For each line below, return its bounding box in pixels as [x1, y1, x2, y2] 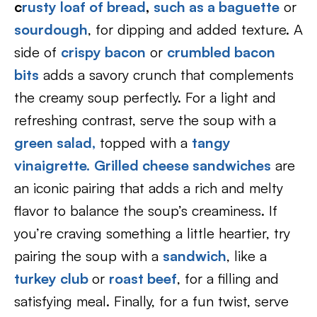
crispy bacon [61, 43, 146, 61]
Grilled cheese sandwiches [94, 156, 271, 174]
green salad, [14, 134, 96, 151]
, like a [226, 247, 267, 265]
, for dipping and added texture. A [88, 21, 303, 38]
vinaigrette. [14, 156, 90, 174]
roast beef [109, 270, 177, 287]
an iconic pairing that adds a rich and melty [14, 179, 283, 197]
